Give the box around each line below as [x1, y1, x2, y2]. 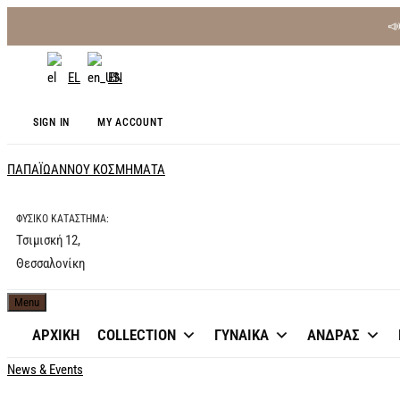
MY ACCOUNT [97, 116, 163, 129]
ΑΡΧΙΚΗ [31, 326, 79, 345]
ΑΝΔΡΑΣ [306, 326, 360, 345]
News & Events [7, 362, 83, 379]
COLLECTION [96, 326, 176, 345]
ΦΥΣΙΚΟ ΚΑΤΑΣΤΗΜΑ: [16, 212, 109, 225]
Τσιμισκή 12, [16, 231, 80, 248]
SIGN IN [33, 116, 70, 129]
